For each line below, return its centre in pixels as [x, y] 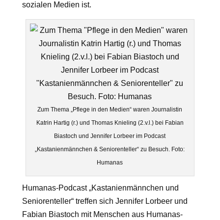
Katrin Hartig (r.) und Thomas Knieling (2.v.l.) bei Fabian [110, 123]
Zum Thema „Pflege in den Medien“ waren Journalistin [110, 110]
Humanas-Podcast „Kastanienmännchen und [100, 188]
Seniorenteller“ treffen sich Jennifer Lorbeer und [105, 201]
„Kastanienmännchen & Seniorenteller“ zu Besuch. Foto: [110, 149]
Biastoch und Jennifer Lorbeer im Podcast [110, 136]
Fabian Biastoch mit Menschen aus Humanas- [102, 214]
